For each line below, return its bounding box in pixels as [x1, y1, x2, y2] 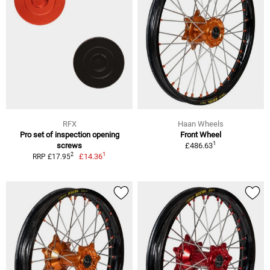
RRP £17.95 [32, 152, 71, 161]
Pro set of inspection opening [19, 130, 119, 139]
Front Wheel [180, 130, 221, 139]
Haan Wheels [178, 119, 224, 128]
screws [57, 140, 82, 150]
